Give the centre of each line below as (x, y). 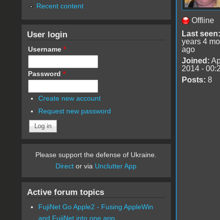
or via (84, 166)
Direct (65, 166)
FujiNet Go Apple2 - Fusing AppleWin (96, 207)
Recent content (60, 6)
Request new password (75, 111)
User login (47, 34)
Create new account (70, 98)
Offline (203, 20)
